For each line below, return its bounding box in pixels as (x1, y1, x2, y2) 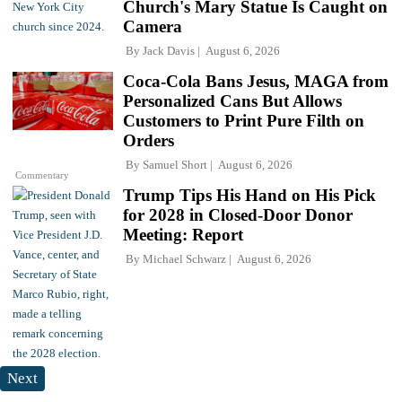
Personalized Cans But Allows (123, 91, 342, 110)
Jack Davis (143, 43, 195, 57)
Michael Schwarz (143, 251, 226, 266)
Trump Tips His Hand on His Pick (123, 185, 376, 205)
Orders (123, 130, 174, 150)
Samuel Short (143, 157, 207, 171)
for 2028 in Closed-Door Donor (123, 205, 353, 224)
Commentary (15, 169, 70, 180)
